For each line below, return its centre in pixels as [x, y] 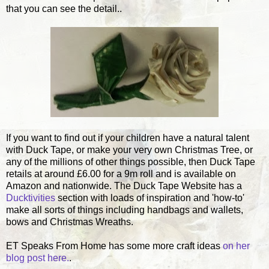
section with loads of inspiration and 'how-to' [150, 198]
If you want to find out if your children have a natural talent [128, 138]
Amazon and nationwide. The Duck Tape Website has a [124, 186]
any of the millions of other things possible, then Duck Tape [131, 162]
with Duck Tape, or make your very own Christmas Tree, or [129, 150]
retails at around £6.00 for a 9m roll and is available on [121, 174]
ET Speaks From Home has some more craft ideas [114, 246]
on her [236, 246]
